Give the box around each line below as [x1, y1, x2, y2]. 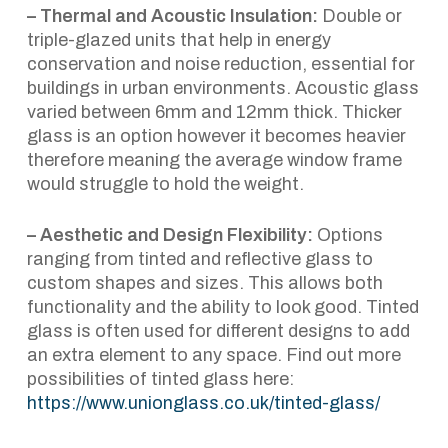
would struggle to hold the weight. [26, 174, 304, 194]
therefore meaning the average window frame [26, 150, 402, 170]
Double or [317, 6, 402, 26]
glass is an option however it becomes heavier [26, 126, 406, 146]
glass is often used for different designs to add [26, 321, 410, 341]
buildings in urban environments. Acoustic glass [26, 78, 419, 98]
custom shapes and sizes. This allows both [26, 273, 383, 293]
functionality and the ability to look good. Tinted [26, 297, 419, 317]
